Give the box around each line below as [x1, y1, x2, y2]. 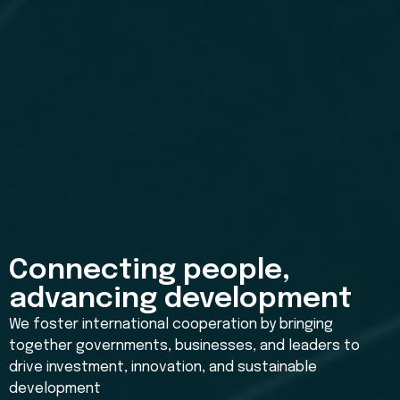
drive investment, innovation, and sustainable [9, 359, 317, 375]
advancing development [9, 284, 352, 314]
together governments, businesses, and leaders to [9, 337, 360, 354]
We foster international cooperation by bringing [9, 316, 333, 332]
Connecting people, [9, 255, 290, 286]
